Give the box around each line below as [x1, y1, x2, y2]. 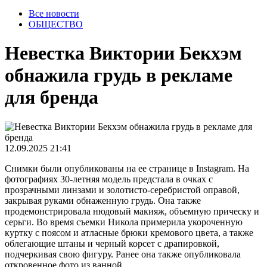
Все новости [29, 8, 79, 18]
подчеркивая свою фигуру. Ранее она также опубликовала [5, 249, 241, 259]
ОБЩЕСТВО [29, 19, 83, 29]
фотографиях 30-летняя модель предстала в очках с [5, 173, 213, 184]
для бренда [5, 86, 98, 108]
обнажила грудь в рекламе [5, 64, 232, 86]
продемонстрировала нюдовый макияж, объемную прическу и [5, 206, 259, 216]
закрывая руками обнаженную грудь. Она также [5, 195, 201, 206]
